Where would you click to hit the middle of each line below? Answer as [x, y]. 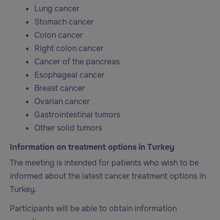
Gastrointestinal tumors [77, 115]
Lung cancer [57, 9]
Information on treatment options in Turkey [92, 147]
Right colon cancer [69, 49]
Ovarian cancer [62, 102]
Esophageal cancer [69, 75]
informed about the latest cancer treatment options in [108, 176]
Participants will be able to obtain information [93, 208]
